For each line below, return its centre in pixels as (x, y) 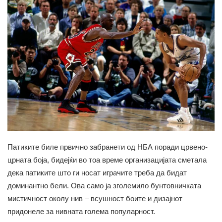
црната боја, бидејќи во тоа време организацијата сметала (107, 160)
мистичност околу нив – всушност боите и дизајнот (95, 199)
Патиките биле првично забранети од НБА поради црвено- (108, 147)
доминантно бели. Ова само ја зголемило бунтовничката (104, 186)
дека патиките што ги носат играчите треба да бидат (97, 173)
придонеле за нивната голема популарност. (81, 212)
